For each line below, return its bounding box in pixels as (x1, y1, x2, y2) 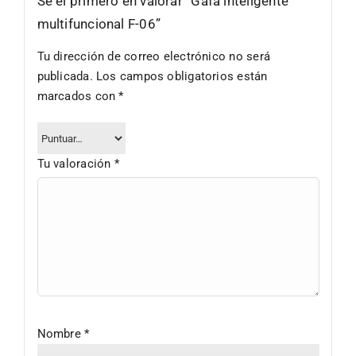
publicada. (37, 69, 93, 84)
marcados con (37, 89, 119, 104)
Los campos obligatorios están (95, 69, 268, 84)
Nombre (37, 326, 85, 341)
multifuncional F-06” (37, 16, 161, 33)
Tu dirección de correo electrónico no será (37, 49, 270, 64)
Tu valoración (37, 157, 114, 172)
